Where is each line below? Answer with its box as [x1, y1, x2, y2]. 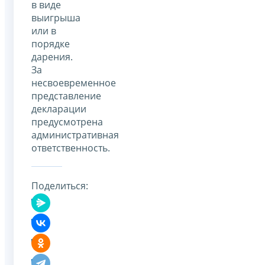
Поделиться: [31, 179, 88, 193]
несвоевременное [31, 76, 116, 89]
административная [31, 128, 119, 141]
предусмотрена [31, 115, 103, 128]
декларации [31, 102, 86, 115]
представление [31, 89, 101, 102]
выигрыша [31, 11, 80, 24]
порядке [31, 37, 70, 50]
